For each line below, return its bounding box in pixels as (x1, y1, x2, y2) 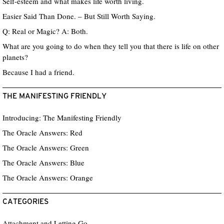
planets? (2, 51, 28, 62)
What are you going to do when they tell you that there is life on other (2, 40, 219, 51)
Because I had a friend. (2, 66, 74, 77)
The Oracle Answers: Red (2, 127, 82, 137)
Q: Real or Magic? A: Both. (2, 25, 88, 36)
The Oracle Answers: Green (2, 142, 89, 152)
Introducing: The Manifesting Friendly (2, 112, 121, 122)
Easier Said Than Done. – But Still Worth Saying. (2, 10, 155, 21)
